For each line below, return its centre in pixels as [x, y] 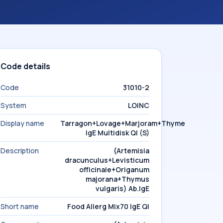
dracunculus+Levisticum [107, 160]
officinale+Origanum [114, 169]
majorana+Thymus [117, 179]
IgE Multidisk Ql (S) [117, 133]
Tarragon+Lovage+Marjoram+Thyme [122, 123]
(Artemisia [131, 151]
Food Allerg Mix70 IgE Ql [108, 206]
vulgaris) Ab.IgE [122, 188]
